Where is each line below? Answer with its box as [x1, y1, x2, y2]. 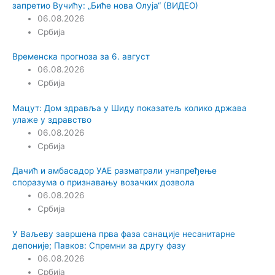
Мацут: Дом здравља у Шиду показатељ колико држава [12, 103, 247, 113]
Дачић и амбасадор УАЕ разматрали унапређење [12, 166, 217, 176]
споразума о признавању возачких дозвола [12, 177, 195, 188]
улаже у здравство [12, 114, 91, 125]
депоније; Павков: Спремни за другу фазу [12, 240, 186, 250]
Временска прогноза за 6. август [12, 52, 150, 62]
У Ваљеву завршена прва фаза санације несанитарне [12, 228, 235, 239]
